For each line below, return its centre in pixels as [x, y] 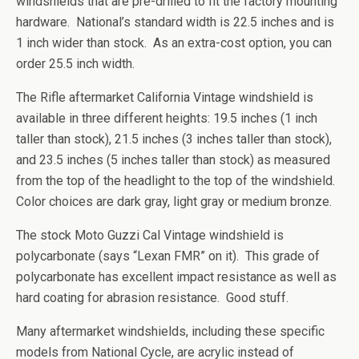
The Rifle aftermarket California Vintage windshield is [165, 97]
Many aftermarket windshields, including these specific [170, 331]
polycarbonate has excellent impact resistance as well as [176, 277]
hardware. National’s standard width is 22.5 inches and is [175, 22]
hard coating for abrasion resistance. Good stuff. [152, 298]
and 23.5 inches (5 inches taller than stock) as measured [173, 160]
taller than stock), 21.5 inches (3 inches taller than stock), [174, 139]
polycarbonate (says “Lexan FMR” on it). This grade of [168, 256]
